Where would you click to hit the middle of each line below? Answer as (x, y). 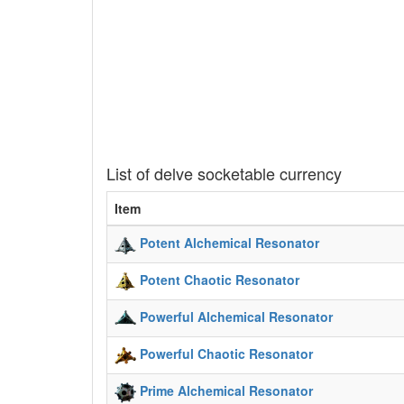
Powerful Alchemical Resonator (236, 316)
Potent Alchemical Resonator (230, 242)
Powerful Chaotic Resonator (226, 353)
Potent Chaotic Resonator (220, 279)
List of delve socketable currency (224, 173)
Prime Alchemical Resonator (226, 390)
